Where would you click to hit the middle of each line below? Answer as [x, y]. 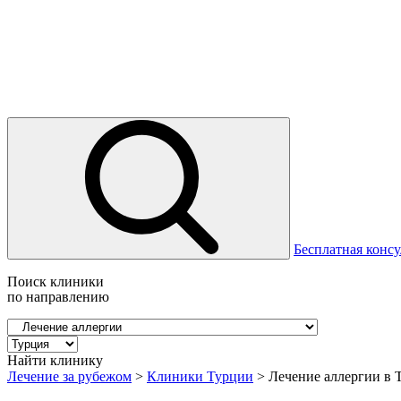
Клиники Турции [200, 376]
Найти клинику [55, 360]
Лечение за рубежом [69, 376]
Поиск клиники [55, 282]
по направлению [58, 297]
